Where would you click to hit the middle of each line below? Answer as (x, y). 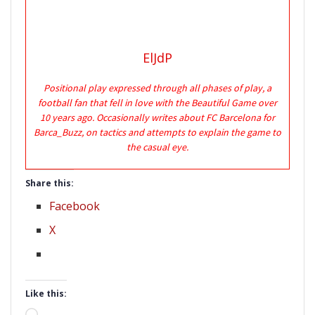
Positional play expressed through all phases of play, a (157, 88)
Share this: (50, 183)
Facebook (75, 206)
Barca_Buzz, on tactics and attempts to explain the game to (157, 132)
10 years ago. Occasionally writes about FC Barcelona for (157, 117)
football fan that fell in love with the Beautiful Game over (157, 102)
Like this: (46, 293)
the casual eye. (157, 147)
